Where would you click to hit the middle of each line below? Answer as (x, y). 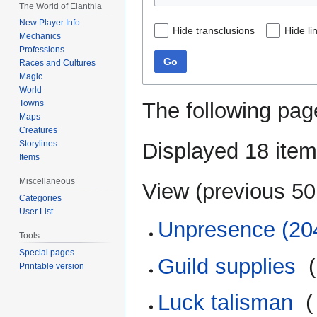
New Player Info (50, 23)
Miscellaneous (47, 181)
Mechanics (40, 36)
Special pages (47, 252)
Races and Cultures (58, 63)
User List (36, 212)
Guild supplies (227, 266)
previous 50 (259, 192)
